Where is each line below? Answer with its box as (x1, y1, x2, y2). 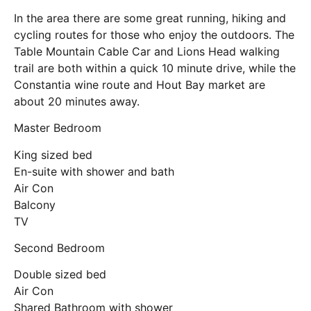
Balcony (14, 197, 56, 212)
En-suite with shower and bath (14, 164, 174, 178)
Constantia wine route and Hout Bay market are (14, 77, 265, 92)
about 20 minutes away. (14, 94, 140, 108)
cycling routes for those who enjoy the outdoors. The (14, 27, 294, 42)
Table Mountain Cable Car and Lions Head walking (14, 44, 280, 58)
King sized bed (14, 147, 92, 162)
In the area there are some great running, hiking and (14, 10, 286, 25)
